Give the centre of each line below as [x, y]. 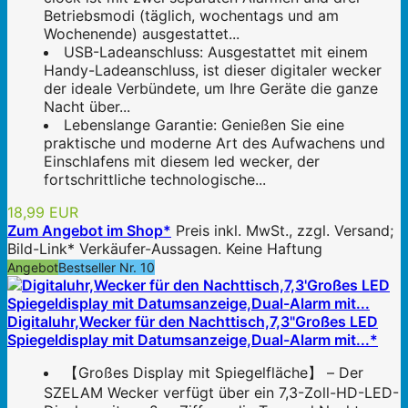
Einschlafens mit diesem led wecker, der [182, 161]
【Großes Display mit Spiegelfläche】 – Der [214, 372]
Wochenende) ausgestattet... [142, 33]
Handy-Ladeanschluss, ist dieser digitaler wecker [213, 70]
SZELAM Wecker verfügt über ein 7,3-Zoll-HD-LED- [221, 392]
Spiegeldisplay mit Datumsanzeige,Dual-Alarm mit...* [193, 339]
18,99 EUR [43, 212]
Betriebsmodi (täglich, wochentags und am [191, 15]
